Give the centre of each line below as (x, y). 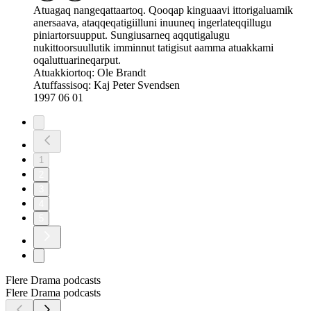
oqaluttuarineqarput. (77, 60)
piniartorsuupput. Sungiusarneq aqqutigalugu (132, 35)
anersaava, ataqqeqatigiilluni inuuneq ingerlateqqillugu (152, 23)
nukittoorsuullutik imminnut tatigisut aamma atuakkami (153, 48)
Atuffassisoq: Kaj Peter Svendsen (107, 85)
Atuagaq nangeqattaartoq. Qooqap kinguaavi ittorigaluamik (163, 10)
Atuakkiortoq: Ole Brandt (90, 73)
